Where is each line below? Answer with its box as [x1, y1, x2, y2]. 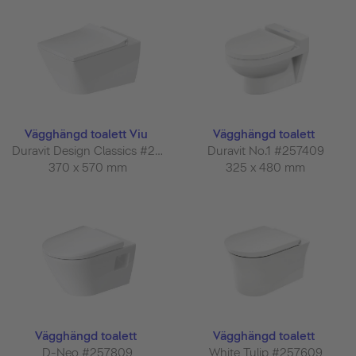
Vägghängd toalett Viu [24, 126, 151, 141]
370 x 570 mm [48, 160, 130, 175]
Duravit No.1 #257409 [207, 143, 327, 158]
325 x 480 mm [226, 160, 308, 175]
